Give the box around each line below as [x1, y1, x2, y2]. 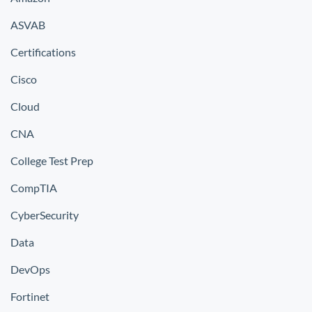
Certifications [10, 45, 76, 58]
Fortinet [10, 290, 49, 303]
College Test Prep [10, 154, 93, 167]
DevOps [10, 263, 50, 276]
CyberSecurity [10, 208, 79, 221]
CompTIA [10, 181, 57, 194]
